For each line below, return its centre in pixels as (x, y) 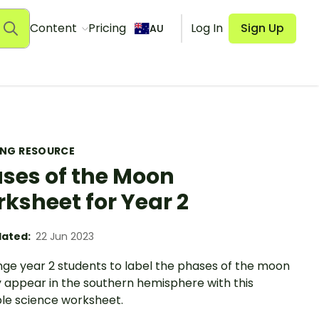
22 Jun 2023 (65, 236)
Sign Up (262, 28)
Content (54, 28)
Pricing (107, 28)
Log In (207, 28)
